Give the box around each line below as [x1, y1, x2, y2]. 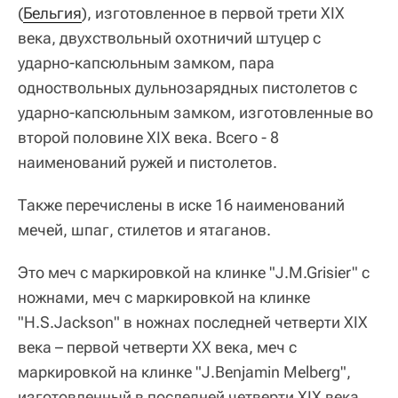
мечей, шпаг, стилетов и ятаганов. [18, 219, 271, 239]
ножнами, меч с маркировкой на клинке [18, 287, 310, 306]
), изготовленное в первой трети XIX [82, 3, 345, 22]
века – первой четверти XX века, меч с [18, 337, 297, 356]
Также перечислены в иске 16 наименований [18, 195, 345, 214]
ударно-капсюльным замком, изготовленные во [18, 102, 373, 122]
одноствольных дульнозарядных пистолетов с [18, 77, 357, 97]
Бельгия [23, 3, 82, 22]
